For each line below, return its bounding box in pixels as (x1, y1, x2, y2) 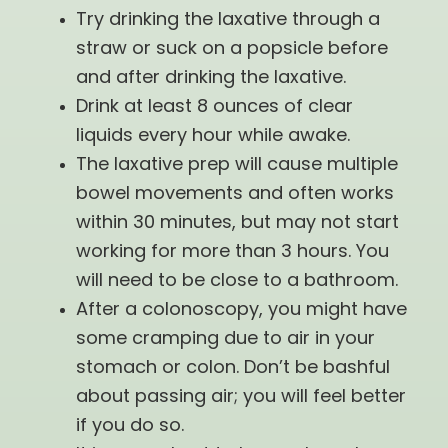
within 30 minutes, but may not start (75, 214, 399, 234)
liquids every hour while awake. (75, 127, 350, 147)
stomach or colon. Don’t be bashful (75, 359, 390, 379)
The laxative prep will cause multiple (75, 156, 398, 176)
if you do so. (75, 417, 184, 437)
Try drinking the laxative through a (75, 11, 380, 31)
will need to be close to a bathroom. (75, 272, 398, 292)
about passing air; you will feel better (75, 388, 406, 408)
